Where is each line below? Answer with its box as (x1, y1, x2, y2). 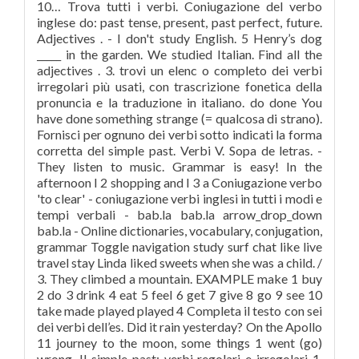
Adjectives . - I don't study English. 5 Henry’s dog (37, 30, 322, 46)
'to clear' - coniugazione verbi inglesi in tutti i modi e (37, 191, 322, 206)
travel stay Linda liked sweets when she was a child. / (37, 255, 322, 270)
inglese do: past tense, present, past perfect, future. (37, 14, 322, 30)
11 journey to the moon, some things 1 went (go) (37, 335, 322, 350)
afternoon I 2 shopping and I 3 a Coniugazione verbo (37, 175, 322, 190)
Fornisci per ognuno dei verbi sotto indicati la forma (37, 127, 322, 142)
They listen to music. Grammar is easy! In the (37, 159, 322, 174)
